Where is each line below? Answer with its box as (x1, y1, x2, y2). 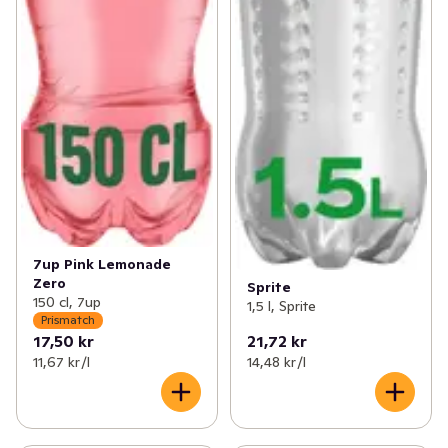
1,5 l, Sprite (246, 297, 316, 316)
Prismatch (41, 312, 95, 328)
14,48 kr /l (246, 352, 306, 371)
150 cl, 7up (33, 292, 101, 311)
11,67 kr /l (33, 352, 90, 371)
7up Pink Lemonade (33, 254, 171, 273)
